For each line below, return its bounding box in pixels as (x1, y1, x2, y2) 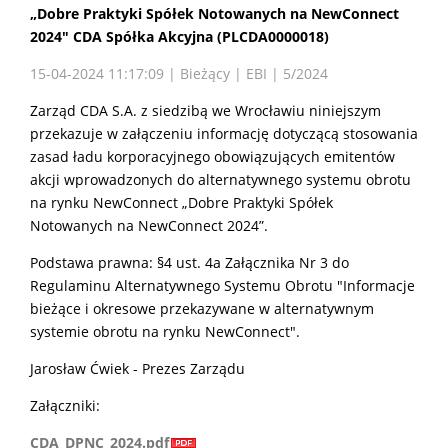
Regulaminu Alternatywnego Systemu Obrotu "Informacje (30, 276, 415, 296)
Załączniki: (30, 396, 100, 416)
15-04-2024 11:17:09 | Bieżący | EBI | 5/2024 (30, 64, 328, 84)
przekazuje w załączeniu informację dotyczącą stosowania (30, 124, 418, 144)
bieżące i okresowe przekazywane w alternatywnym (30, 299, 374, 319)
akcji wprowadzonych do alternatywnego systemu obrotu (30, 170, 411, 190)
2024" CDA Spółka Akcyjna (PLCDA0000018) (30, 27, 329, 47)
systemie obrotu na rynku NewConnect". (30, 322, 300, 342)
